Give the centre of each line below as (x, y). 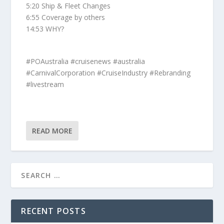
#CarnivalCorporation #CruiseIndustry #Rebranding (108, 72)
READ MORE (52, 131)
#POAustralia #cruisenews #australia (86, 61)
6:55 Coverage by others (66, 17)
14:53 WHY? (45, 28)
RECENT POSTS (53, 211)
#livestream (45, 84)
